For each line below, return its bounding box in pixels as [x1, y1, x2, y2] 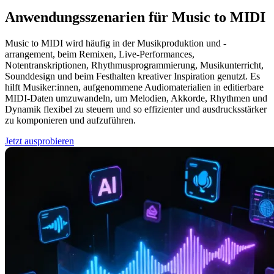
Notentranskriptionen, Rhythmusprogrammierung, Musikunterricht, [5, 59, 264, 70]
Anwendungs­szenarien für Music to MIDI [5, 9, 265, 25]
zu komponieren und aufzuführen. [5, 114, 136, 125]
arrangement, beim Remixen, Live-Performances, [5, 48, 194, 59]
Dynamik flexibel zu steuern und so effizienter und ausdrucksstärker [5, 103, 267, 114]
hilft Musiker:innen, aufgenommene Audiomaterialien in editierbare [5, 81, 264, 92]
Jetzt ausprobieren [5, 135, 74, 146]
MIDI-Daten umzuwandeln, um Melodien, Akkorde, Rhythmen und [5, 92, 267, 103]
